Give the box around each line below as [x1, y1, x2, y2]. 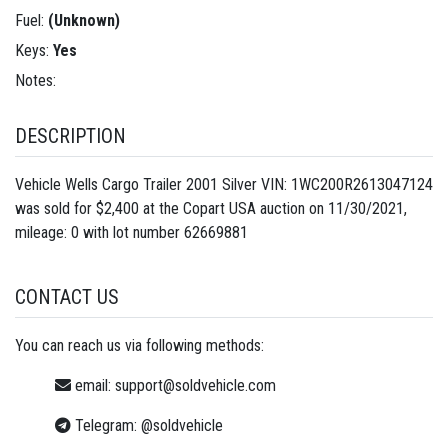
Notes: [15, 71, 56, 91]
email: [71, 375, 115, 395]
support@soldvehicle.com [115, 375, 276, 395]
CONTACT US [15, 284, 119, 309]
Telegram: [71, 415, 141, 435]
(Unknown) [48, 10, 120, 30]
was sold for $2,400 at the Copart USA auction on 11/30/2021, [15, 198, 407, 218]
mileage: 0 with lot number [15, 222, 184, 242]
